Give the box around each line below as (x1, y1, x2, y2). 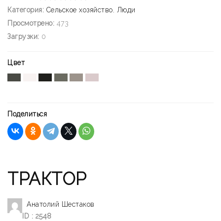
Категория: (7, 5, 44, 14)
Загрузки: (7, 32, 39, 40)
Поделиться (7, 110, 47, 118)
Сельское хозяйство (46, 5, 113, 14)
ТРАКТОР (7, 168, 87, 189)
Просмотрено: (7, 19, 54, 27)
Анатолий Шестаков (27, 200, 95, 208)
